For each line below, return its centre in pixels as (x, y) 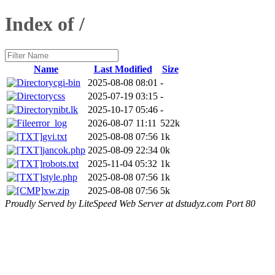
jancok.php (64, 150)
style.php (60, 177)
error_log (49, 123)
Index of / (45, 24)
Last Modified (123, 69)
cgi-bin (67, 82)
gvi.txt (55, 136)
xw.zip (56, 190)
